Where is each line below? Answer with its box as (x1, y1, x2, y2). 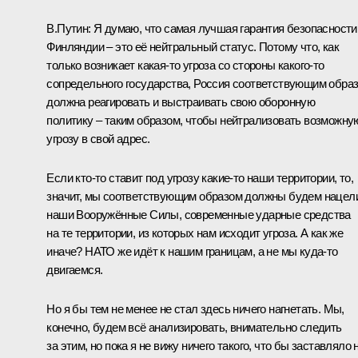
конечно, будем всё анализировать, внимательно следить (46, 320, 342, 335)
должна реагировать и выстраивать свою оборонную (46, 95, 316, 109)
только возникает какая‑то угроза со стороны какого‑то (46, 58, 324, 73)
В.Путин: (46, 22, 91, 36)
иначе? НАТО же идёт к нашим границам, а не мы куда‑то (46, 245, 338, 259)
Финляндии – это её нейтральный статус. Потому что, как (46, 40, 339, 54)
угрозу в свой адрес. (46, 132, 150, 146)
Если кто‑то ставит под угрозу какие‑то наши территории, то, (46, 171, 353, 185)
